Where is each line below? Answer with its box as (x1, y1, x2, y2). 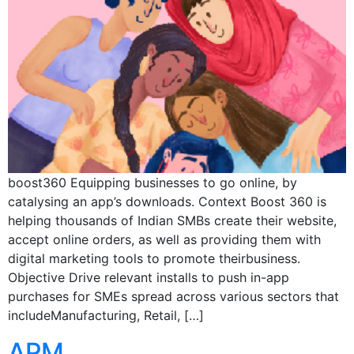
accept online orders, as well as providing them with (8, 231, 321, 247)
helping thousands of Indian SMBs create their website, (8, 212, 337, 228)
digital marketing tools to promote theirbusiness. (8, 250, 300, 266)
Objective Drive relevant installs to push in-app (8, 269, 289, 285)
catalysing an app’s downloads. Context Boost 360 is (8, 193, 326, 209)
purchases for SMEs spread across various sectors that (8, 288, 339, 304)
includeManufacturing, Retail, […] (8, 307, 204, 323)
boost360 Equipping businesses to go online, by (8, 174, 297, 190)
